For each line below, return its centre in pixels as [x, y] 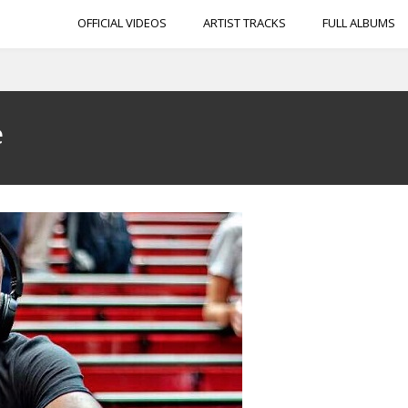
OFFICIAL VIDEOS [122, 23]
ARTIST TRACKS [245, 23]
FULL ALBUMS [359, 23]
